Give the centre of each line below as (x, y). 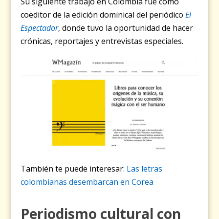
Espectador (40, 28)
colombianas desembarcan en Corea (87, 182)
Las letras (145, 169)
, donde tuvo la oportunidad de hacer (126, 28)
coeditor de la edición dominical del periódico (103, 15)
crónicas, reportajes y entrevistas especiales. (102, 41)
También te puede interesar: (74, 169)
